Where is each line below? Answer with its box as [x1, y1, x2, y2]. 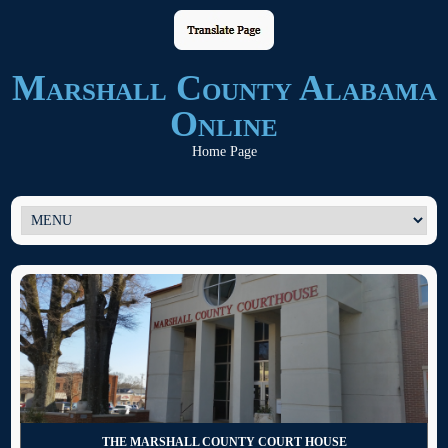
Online [170, 104, 278, 144]
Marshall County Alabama [11, 68, 437, 108]
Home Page [191, 144, 257, 159]
